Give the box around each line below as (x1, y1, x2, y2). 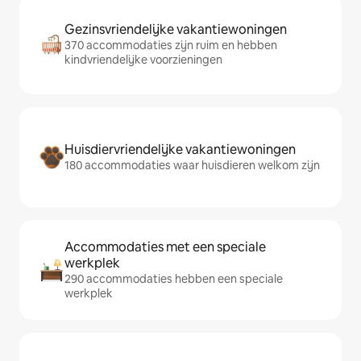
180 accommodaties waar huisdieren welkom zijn (64, 158, 320, 173)
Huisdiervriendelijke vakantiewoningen (64, 141, 296, 159)
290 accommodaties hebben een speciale (64, 272, 283, 287)
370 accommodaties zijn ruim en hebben (64, 38, 277, 53)
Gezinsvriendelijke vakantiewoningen (64, 21, 287, 39)
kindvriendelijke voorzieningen (64, 52, 222, 68)
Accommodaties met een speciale (64, 239, 266, 256)
